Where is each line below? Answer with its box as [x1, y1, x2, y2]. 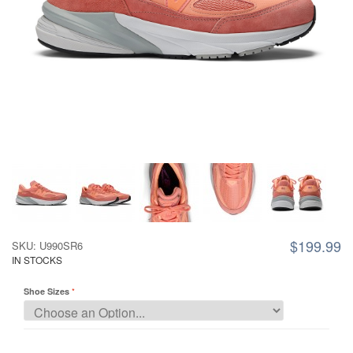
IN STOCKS [12, 253, 62, 266]
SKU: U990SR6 [12, 238, 83, 253]
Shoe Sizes [24, 285, 69, 297]
